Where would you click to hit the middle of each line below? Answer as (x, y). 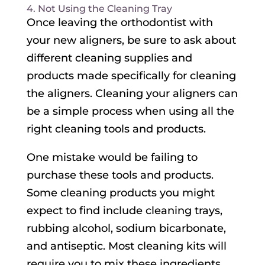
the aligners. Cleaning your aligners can (132, 94)
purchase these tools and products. (120, 175)
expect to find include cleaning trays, (124, 211)
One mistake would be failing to (112, 158)
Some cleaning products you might (120, 193)
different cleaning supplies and (109, 58)
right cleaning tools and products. (116, 129)
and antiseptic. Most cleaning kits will (126, 246)
